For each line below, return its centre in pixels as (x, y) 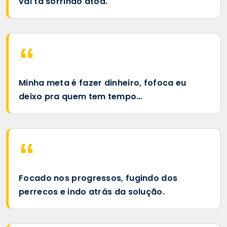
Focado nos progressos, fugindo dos (98, 178)
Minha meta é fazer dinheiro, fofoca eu (103, 83)
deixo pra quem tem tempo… (81, 96)
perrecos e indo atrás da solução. (92, 192)
